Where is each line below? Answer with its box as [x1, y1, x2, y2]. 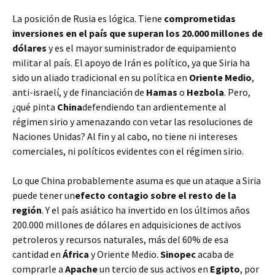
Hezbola [187, 86, 224, 98]
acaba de [198, 248, 234, 260]
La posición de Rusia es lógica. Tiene [12, 12, 164, 25]
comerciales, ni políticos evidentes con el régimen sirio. [12, 145, 244, 157]
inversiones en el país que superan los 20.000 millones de [12, 27, 263, 39]
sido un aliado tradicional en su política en [12, 71, 189, 83]
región [12, 204, 42, 216]
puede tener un [12, 189, 75, 201]
